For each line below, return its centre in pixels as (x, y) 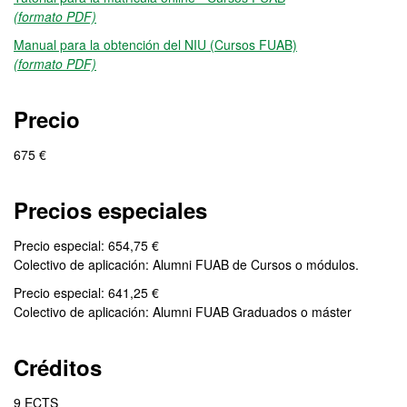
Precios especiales (110, 210)
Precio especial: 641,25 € (86, 293)
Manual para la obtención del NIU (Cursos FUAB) (155, 45)
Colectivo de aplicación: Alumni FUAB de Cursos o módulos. (186, 264)
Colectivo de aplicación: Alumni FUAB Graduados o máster (183, 312)
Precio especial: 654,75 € (86, 245)
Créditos (58, 367)
